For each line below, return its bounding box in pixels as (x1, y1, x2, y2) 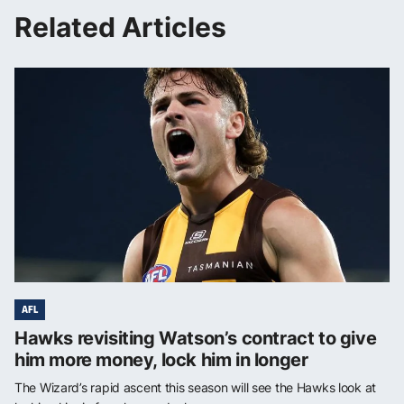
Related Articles (14, 11, 226, 44)
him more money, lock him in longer (14, 349, 308, 372)
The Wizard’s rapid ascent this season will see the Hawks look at (14, 380, 377, 396)
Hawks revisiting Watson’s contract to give (14, 327, 377, 350)
